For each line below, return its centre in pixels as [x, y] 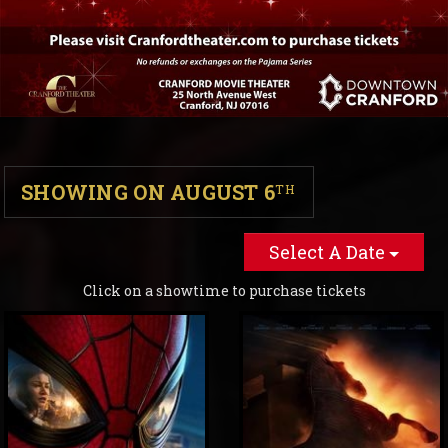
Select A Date [329, 252]
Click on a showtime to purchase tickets [224, 290]
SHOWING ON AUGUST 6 [148, 192]
